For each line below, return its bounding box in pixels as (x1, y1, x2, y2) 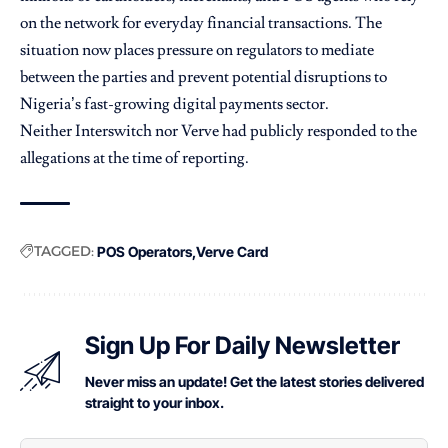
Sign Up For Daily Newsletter (85, 330, 400, 360)
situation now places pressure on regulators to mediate (20, 39, 374, 60)
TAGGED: (34, 241, 94, 260)
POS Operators (97, 242, 192, 260)
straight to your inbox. (85, 393, 224, 411)
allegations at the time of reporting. (20, 147, 249, 168)
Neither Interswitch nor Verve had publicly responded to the (20, 120, 417, 141)
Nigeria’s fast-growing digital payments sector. (20, 93, 329, 114)
